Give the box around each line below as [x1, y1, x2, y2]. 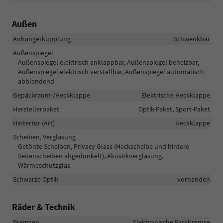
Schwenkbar [174, 34, 210, 43]
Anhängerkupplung [13, 34, 71, 43]
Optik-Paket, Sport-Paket [138, 104, 210, 113]
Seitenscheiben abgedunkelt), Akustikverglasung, [18, 151, 163, 160]
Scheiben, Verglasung [13, 132, 76, 141]
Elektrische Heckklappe [141, 90, 210, 100]
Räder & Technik [12, 201, 75, 213]
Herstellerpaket [13, 104, 59, 113]
